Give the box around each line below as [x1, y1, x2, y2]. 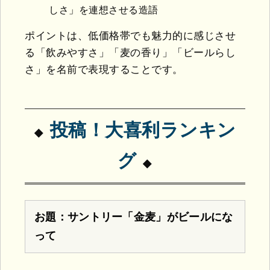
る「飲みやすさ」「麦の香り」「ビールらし [25, 47, 236, 59]
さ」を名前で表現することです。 [25, 64, 183, 76]
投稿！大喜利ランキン [49, 120, 236, 141]
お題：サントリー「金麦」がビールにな [34, 210, 233, 223]
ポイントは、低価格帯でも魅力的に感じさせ [25, 30, 236, 42]
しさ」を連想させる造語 [49, 4, 159, 15]
